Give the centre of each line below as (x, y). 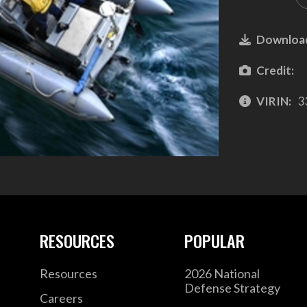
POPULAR (215, 241)
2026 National (222, 274)
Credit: (275, 70)
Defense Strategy (233, 288)
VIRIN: (273, 101)
